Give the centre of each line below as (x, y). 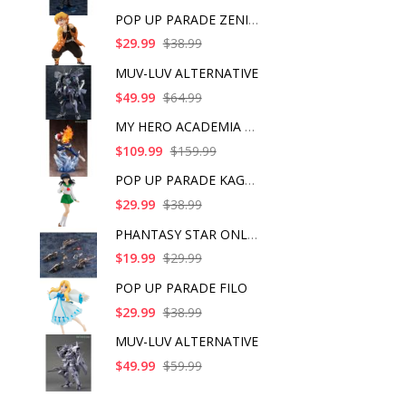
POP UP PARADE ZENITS (253, 19)
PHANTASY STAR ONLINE (252, 234)
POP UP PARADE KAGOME (249, 180)
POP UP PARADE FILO (181, 287)
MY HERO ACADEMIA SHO (249, 127)
